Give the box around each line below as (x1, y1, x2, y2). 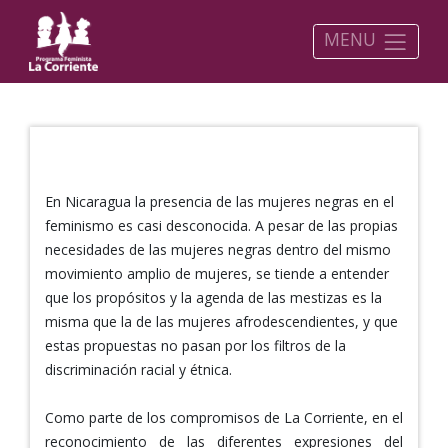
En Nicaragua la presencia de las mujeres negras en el (45, 191, 394, 211)
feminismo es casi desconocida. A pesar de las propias (45, 215, 398, 235)
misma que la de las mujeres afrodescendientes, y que (45, 311, 398, 331)
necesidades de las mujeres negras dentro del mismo (45, 239, 391, 259)
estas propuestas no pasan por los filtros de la (45, 335, 346, 355)
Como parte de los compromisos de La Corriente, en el (45, 407, 403, 427)
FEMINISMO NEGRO (45, 143, 177, 163)
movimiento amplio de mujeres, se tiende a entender (45, 263, 389, 283)
